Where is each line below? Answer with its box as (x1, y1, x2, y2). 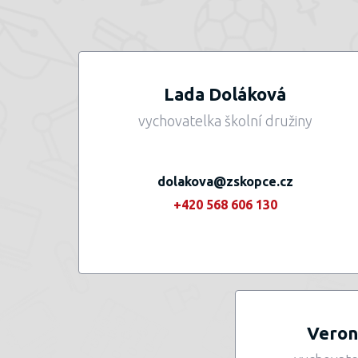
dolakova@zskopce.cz (157, 174, 293, 189)
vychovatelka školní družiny (137, 113, 312, 129)
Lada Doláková (164, 84, 287, 104)
